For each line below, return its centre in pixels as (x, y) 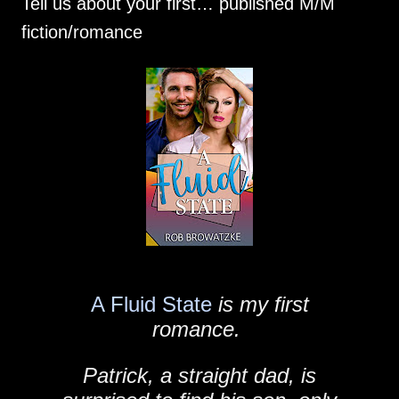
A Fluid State (151, 304)
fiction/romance (82, 32)
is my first (260, 304)
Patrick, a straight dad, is (199, 375)
